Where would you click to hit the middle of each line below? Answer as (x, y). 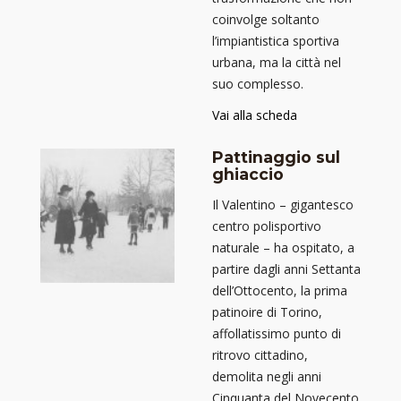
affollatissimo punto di (277, 333)
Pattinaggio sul (276, 157)
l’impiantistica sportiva (276, 40)
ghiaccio (248, 174)
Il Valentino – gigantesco (283, 205)
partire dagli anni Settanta (286, 269)
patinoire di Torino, (267, 312)
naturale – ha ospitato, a (283, 247)
